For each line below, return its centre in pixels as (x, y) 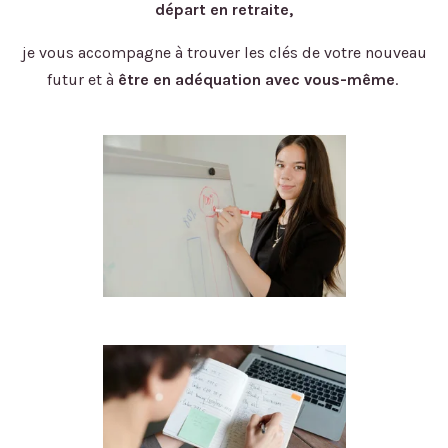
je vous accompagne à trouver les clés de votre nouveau (224, 52)
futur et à (82, 79)
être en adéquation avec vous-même (256, 79)
